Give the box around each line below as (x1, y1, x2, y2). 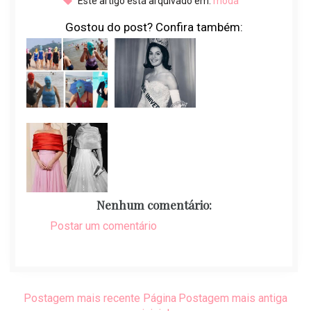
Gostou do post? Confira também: (65, 20, 243, 35)
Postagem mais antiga (178, 292, 288, 305)
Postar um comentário (49, 219, 157, 233)
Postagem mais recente (23, 292, 140, 305)
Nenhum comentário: (96, 197, 212, 213)
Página (142, 292, 176, 305)
